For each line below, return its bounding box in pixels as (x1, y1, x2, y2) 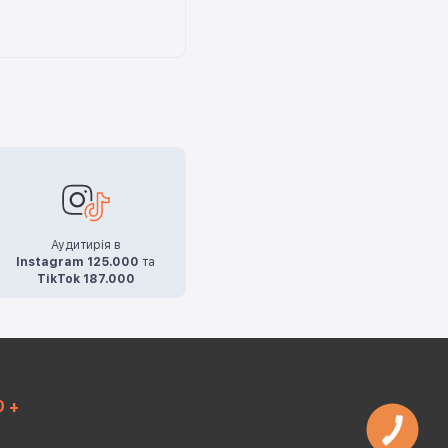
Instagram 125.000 (16, 254, 140, 269)
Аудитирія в (50, 237, 121, 252)
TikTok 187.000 (36, 271, 135, 286)
